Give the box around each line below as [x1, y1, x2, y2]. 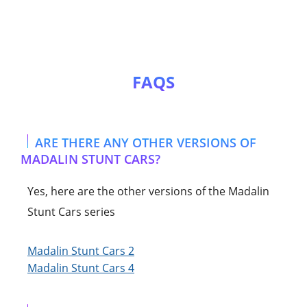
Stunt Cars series [27, 204, 115, 219]
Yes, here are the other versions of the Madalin [27, 183, 269, 199]
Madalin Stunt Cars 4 [27, 260, 134, 275]
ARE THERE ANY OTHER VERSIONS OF [35, 134, 256, 151]
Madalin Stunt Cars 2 [27, 243, 134, 258]
